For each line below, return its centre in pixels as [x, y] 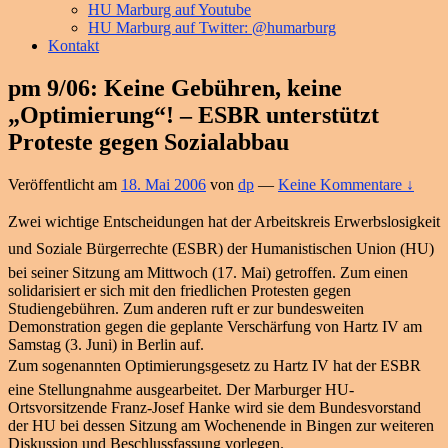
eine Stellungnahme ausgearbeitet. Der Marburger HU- [181, 389]
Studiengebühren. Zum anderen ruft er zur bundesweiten [186, 308]
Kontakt [73, 45]
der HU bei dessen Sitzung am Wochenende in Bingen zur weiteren [221, 425]
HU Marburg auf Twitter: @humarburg [212, 27]
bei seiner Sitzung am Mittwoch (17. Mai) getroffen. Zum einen [208, 272]
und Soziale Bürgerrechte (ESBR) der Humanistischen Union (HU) [221, 248]
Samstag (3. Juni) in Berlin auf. [106, 344]
